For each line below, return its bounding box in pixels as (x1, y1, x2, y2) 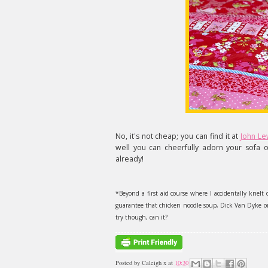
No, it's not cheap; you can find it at (115, 131, 241, 141)
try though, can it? (115, 213, 167, 221)
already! (115, 154, 144, 164)
